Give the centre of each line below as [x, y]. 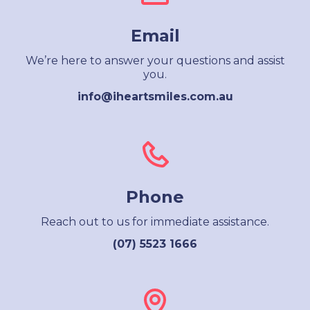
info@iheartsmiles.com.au [155, 97]
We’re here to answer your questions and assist [155, 61]
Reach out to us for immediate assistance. [155, 222]
